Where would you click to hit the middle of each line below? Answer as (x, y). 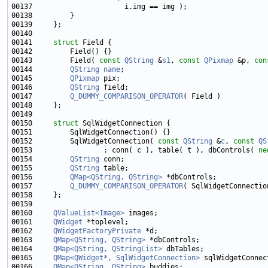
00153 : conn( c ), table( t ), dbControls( (135, 150)
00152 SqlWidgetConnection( (85, 141)
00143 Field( (55, 60)
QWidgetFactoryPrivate (97, 231)
